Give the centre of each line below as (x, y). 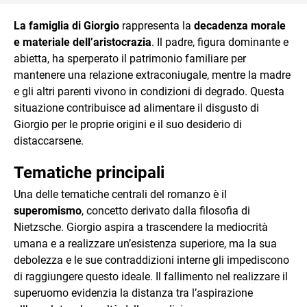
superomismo (48, 211)
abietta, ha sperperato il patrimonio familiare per (130, 59)
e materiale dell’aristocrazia (83, 42)
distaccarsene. (49, 141)
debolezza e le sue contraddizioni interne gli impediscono (151, 260)
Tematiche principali (89, 173)
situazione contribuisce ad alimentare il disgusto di (136, 108)
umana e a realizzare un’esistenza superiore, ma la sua (145, 244)
